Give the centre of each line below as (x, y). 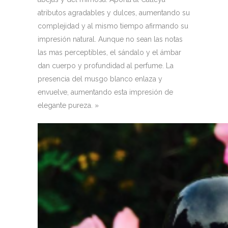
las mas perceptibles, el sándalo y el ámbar (109, 52)
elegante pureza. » (68, 105)
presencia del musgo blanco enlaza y (100, 79)
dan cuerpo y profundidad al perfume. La (106, 66)
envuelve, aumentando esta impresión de (105, 92)
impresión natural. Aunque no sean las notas (110, 39)
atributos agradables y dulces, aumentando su (114, 13)
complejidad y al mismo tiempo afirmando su (113, 26)
